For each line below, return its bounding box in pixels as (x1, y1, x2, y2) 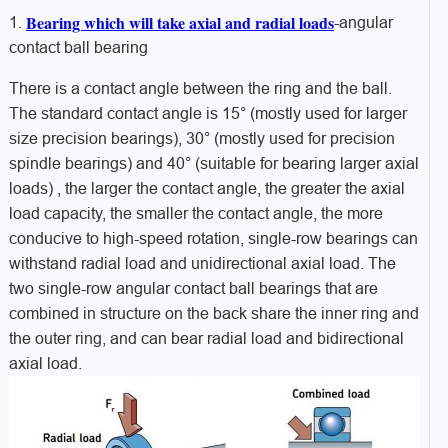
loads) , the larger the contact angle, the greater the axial (8, 180, 405, 198)
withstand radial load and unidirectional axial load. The (8, 255, 396, 273)
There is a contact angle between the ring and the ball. (8, 80, 392, 98)
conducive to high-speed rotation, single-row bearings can (8, 230, 418, 248)
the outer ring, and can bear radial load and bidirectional (8, 330, 404, 348)
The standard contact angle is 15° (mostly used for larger (8, 105, 407, 123)
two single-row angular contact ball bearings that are (8, 280, 378, 298)
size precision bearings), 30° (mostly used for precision (8, 130, 395, 148)
